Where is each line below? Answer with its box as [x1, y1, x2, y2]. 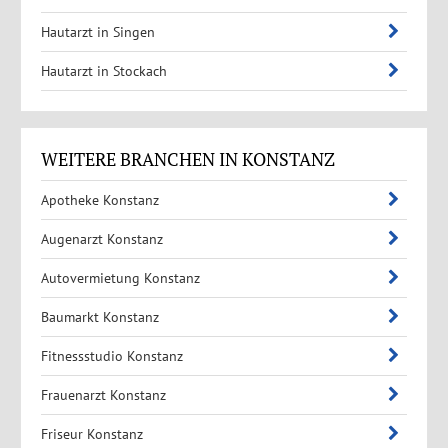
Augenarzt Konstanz [40, 229, 163, 248]
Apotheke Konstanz [40, 190, 159, 209]
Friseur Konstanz [40, 424, 143, 443]
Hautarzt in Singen [40, 22, 155, 41]
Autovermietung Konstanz [40, 268, 200, 287]
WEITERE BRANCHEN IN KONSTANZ [40, 146, 335, 171]
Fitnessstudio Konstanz [40, 346, 183, 365]
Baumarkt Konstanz [40, 307, 159, 326]
